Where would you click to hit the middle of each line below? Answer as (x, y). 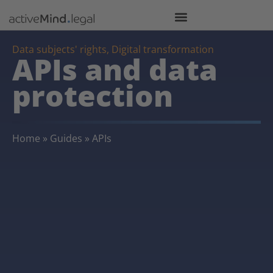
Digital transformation (163, 49)
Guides (66, 138)
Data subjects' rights (59, 49)
